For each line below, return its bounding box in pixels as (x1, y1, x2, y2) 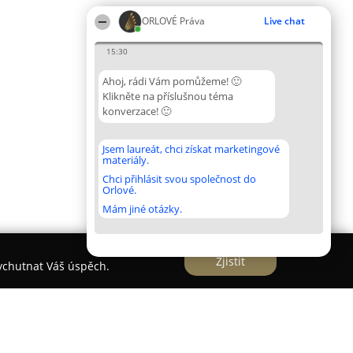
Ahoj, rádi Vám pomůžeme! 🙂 (102, 74, 241, 88)
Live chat (264, 14, 305, 28)
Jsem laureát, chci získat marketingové (102, 142, 280, 156)
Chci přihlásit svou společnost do (102, 172, 256, 186)
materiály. (102, 153, 149, 167)
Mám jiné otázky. (102, 202, 182, 216)
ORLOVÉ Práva (142, 14, 205, 28)
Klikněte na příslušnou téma (102, 89, 233, 103)
